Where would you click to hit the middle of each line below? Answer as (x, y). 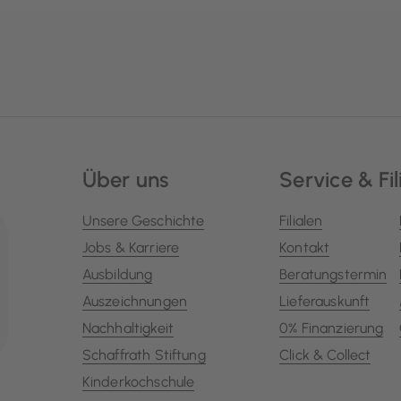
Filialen (301, 220)
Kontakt (305, 247)
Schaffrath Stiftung (144, 354)
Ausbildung (117, 274)
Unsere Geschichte (143, 220)
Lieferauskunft (325, 301)
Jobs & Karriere (131, 247)
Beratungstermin (333, 274)
